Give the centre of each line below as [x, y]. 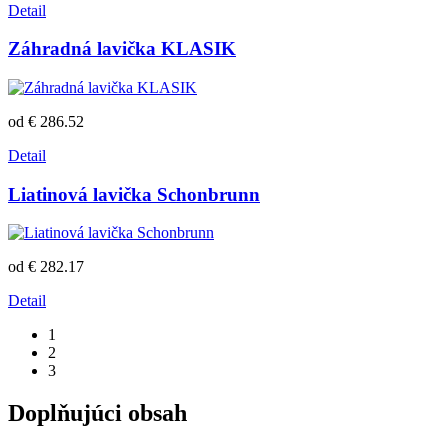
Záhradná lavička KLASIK [122, 49]
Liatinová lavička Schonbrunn [134, 194]
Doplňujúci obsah [97, 413]
